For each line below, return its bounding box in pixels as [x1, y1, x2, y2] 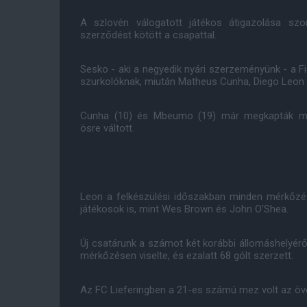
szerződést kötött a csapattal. [80, 29, 217, 41]
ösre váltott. [80, 122, 134, 134]
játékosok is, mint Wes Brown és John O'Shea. [80, 203, 288, 215]
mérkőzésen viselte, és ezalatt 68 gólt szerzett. [80, 249, 293, 262]
